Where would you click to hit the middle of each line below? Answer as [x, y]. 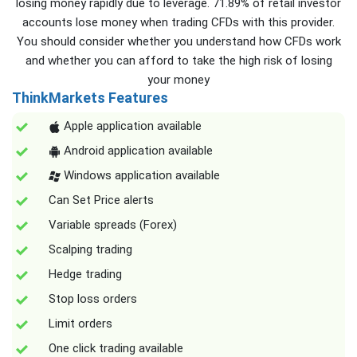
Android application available [137, 151]
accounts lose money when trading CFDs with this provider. [178, 23]
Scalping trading [90, 250]
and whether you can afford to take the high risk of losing [178, 61]
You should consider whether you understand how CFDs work [178, 42]
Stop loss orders [93, 299]
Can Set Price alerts [101, 200]
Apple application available [131, 126]
